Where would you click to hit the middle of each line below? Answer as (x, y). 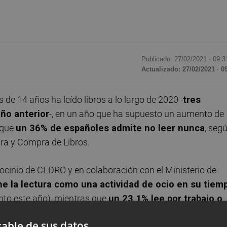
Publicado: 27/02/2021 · (177, 59)
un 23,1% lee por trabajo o (165, 199)
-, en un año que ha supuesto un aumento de (137, 113)
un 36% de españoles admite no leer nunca (110, 128)
